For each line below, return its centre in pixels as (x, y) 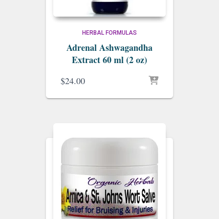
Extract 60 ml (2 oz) (109, 60)
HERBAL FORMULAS (109, 33)
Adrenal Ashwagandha (109, 47)
